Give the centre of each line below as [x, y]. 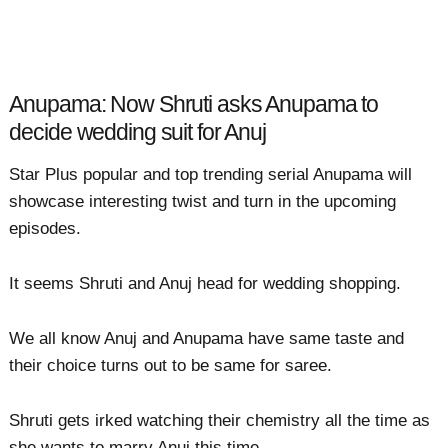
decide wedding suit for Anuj [137, 133]
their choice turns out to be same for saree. [171, 366]
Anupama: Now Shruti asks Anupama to [194, 105]
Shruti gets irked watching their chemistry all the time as [220, 421]
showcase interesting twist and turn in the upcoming [203, 201]
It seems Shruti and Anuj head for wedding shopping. [205, 283]
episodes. [45, 228]
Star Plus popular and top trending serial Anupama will [211, 174]
